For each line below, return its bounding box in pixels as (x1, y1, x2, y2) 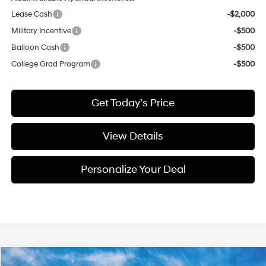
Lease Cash (11, 9, 52, 20)
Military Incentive (11, 26, 71, 36)
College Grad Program (11, 59, 90, 69)
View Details (103, 129, 163, 144)
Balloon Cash (11, 43, 59, 53)
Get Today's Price (91, 96, 175, 110)
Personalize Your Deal (80, 163, 186, 177)
